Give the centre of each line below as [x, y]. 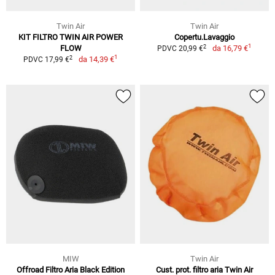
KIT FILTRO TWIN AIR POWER [71, 37]
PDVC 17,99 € [47, 60]
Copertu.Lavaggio [204, 37]
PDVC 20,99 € [180, 49]
